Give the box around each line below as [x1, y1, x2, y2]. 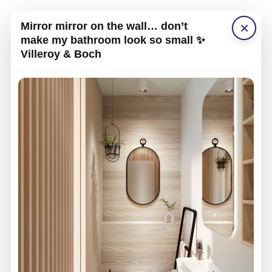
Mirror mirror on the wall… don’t [20, 20, 188, 32]
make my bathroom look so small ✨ [20, 34, 205, 46]
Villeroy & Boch [20, 48, 101, 60]
